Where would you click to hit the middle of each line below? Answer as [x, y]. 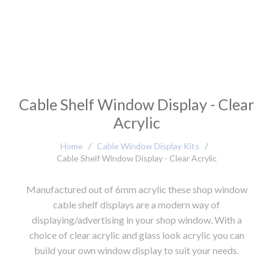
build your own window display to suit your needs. [136, 250]
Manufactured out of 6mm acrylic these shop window [136, 189]
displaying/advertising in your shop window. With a [136, 219]
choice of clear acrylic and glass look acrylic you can [136, 235]
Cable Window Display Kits [148, 146]
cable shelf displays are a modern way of [136, 204]
